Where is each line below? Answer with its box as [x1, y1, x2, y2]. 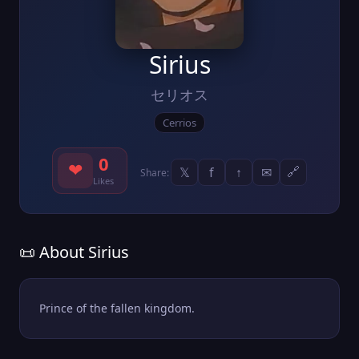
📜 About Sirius [19, 240, 129, 263]
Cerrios [163, 115, 196, 130]
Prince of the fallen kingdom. [39, 300, 195, 316]
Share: [140, 165, 169, 179]
